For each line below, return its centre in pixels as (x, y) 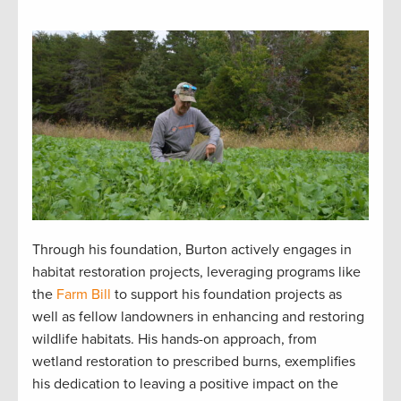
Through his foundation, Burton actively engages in (192, 249)
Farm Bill (84, 294)
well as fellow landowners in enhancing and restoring (198, 316)
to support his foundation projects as (226, 294)
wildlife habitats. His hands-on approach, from (175, 339)
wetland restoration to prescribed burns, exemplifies (194, 361)
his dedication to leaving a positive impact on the (185, 384)
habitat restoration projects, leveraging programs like (196, 272)
